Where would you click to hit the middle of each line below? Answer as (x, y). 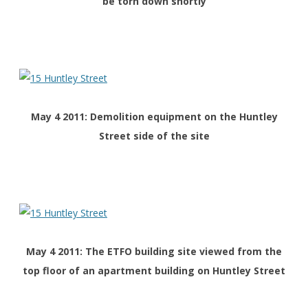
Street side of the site (154, 136)
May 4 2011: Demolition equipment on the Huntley (154, 117)
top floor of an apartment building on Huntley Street (154, 271)
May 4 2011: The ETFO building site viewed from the (154, 252)
